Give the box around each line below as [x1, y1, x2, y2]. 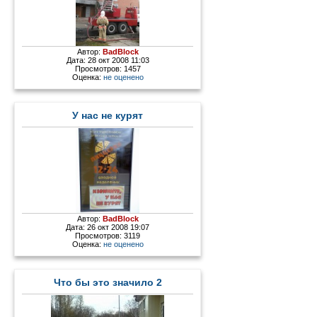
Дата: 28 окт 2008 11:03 [66, 56, 149, 65]
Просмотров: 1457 [74, 64, 141, 74]
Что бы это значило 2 [53, 277, 162, 289]
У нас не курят [72, 110, 144, 122]
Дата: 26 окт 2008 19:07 [66, 223, 150, 232]
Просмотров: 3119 [75, 231, 141, 241]
